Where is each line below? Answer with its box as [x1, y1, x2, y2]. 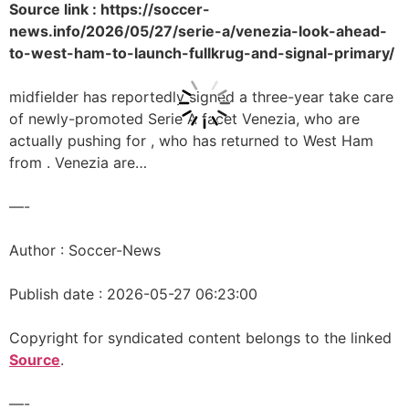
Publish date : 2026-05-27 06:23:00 [9, 285, 257, 303]
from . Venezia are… [9, 153, 147, 172]
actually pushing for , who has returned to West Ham [9, 131, 373, 150]
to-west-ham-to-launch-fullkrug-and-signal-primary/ [9, 44, 394, 62]
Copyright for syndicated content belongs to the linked [9, 329, 392, 347]
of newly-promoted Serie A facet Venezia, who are [9, 110, 360, 128]
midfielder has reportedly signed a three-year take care [9, 88, 393, 106]
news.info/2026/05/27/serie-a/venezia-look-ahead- [9, 22, 387, 40]
